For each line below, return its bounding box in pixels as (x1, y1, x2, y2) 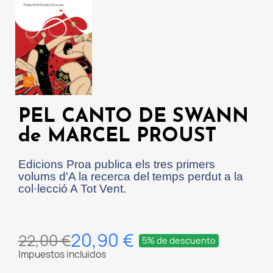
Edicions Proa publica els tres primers (18, 157, 215, 171)
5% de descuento (142, 234, 216, 246)
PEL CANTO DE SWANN (18, 107, 249, 127)
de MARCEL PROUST (18, 126, 216, 146)
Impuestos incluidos (18, 247, 106, 261)
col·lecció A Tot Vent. (18, 182, 126, 195)
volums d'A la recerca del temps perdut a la (18, 169, 243, 183)
